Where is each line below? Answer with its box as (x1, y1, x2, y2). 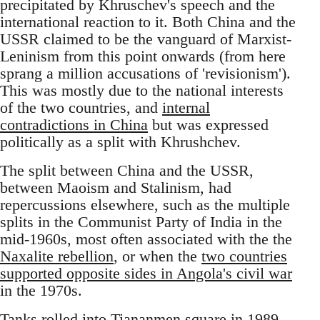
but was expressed (148, 116, 269, 134)
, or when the (114, 247, 201, 266)
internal (162, 99, 210, 117)
